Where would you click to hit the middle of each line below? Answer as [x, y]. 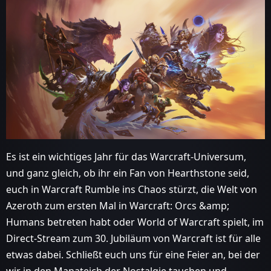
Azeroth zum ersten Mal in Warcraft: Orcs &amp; [118, 205]
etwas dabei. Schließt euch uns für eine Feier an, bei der [133, 254]
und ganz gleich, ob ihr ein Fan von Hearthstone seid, [128, 173]
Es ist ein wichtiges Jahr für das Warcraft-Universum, [126, 156]
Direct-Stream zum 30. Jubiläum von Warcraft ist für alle [133, 238]
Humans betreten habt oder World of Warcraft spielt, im [135, 222]
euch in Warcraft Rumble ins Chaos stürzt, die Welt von [132, 189]
